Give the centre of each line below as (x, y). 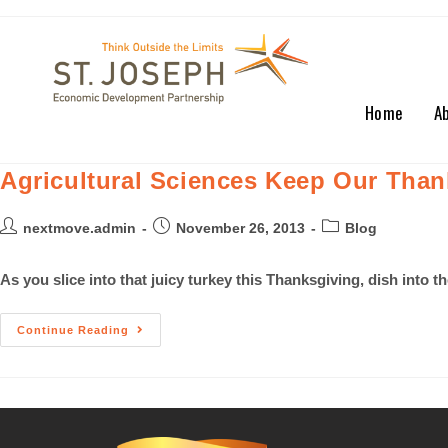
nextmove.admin (79, 228)
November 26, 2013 (240, 228)
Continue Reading (73, 330)
